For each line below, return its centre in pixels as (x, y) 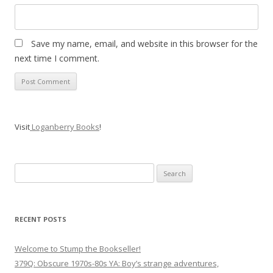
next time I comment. (57, 58)
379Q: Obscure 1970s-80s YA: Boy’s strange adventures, (117, 264)
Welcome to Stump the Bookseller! (78, 249)
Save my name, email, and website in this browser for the (144, 44)
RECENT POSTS (41, 219)
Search (27, 170)
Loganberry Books (65, 127)
